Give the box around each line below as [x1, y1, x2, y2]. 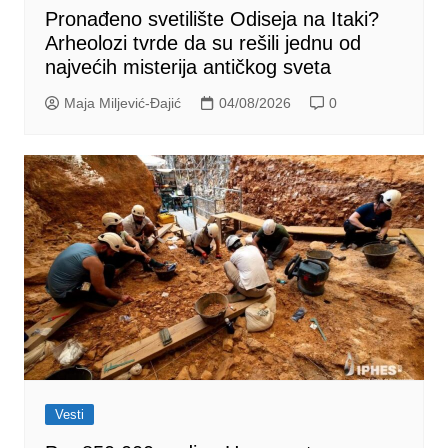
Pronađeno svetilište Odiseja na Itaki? [44, 7, 379, 30]
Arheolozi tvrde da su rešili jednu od [44, 31, 361, 54]
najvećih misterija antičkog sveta [44, 55, 331, 78]
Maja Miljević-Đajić [63, 94, 181, 111]
